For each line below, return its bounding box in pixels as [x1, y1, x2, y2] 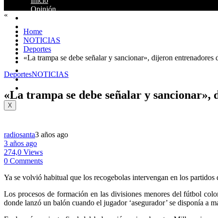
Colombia [31, 22, 61, 31]
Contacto [31, 84, 58, 92]
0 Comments [4, 156, 43, 165]
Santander [31, 14, 61, 22]
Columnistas [31, 57, 69, 66]
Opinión [31, 5, 56, 13]
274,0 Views [4, 147, 43, 156]
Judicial [31, 40, 54, 48]
